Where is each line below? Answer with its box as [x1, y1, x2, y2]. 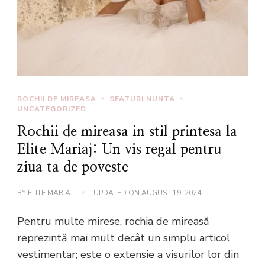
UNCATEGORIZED [17, 104, 86, 114]
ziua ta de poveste [17, 160, 128, 174]
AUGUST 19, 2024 [141, 188, 201, 198]
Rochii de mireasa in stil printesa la [17, 124, 237, 139]
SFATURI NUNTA [109, 93, 175, 104]
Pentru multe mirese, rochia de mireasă [17, 214, 209, 228]
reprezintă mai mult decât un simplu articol [17, 230, 230, 245]
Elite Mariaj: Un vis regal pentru [17, 142, 221, 157]
